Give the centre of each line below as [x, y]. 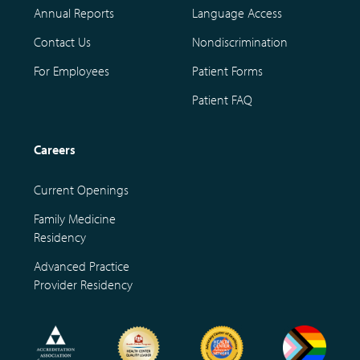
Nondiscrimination [240, 41]
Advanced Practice [82, 266]
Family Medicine [75, 218]
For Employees [72, 70]
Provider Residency [83, 284]
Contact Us [62, 41]
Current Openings [81, 189]
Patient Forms [227, 70]
